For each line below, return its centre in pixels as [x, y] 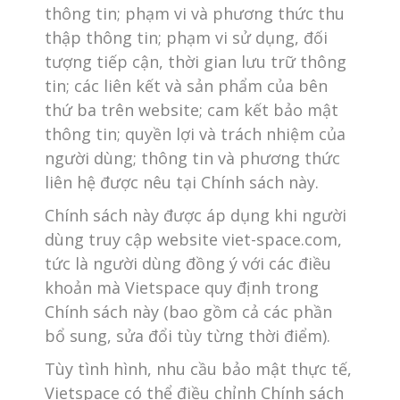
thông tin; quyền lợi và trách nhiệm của [195, 134]
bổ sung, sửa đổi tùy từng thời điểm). [187, 336]
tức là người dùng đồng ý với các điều [188, 263]
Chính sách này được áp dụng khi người [196, 215]
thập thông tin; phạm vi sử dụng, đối [186, 37]
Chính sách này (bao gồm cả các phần [188, 312]
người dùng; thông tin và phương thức [192, 158]
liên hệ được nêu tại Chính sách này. [182, 182]
